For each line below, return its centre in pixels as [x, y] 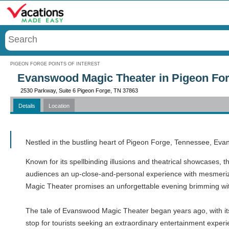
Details [27, 106]
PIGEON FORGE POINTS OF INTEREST [55, 64]
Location [59, 106]
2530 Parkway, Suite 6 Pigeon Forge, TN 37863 [79, 90]
